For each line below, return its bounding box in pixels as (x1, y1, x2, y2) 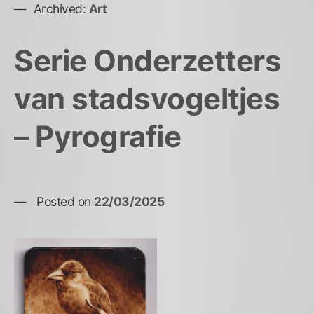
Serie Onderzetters (14, 42, 281, 78)
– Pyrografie (14, 118, 181, 154)
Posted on (36, 194, 94, 210)
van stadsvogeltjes (14, 80, 280, 116)
